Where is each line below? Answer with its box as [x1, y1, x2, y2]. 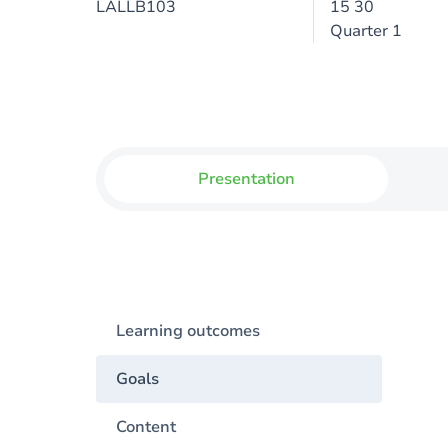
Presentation [197, 168, 295, 190]
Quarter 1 [329, 20, 402, 42]
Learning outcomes [116, 320, 260, 342]
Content [116, 416, 176, 438]
